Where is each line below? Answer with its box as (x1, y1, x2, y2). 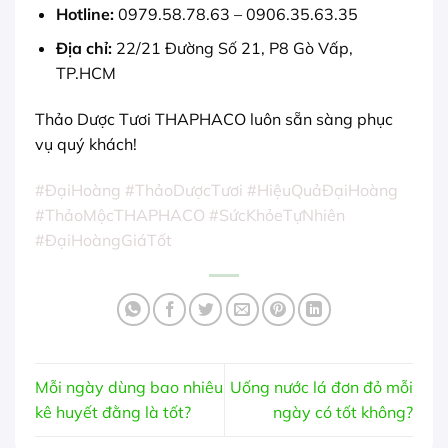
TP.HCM (55, 63, 116, 84)
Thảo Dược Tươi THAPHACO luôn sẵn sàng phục (35, 109, 393, 130)
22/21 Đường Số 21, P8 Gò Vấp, (111, 38, 353, 59)
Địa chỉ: (55, 38, 112, 59)
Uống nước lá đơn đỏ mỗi (230, 377, 413, 398)
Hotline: (55, 3, 114, 24)
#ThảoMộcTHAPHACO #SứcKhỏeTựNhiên (35, 205, 345, 226)
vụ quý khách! (35, 134, 137, 155)
